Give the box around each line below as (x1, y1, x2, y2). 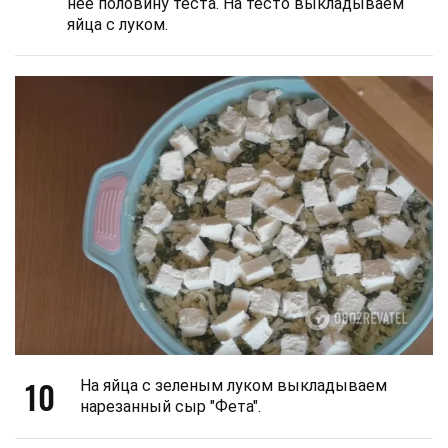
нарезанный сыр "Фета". (80, 396, 261, 416)
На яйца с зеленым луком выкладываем (80, 375, 387, 395)
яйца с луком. (67, 15, 168, 35)
